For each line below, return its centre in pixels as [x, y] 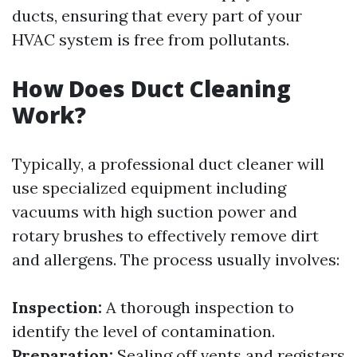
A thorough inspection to [198, 307]
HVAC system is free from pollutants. [151, 39]
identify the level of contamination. [143, 331]
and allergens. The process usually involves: [176, 259]
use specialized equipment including [149, 188]
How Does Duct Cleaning [151, 88]
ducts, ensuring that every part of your [157, 16]
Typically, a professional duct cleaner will [168, 164]
